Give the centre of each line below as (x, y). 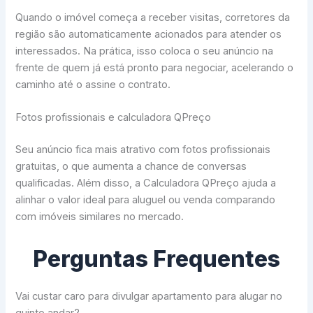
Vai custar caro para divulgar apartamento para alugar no (149, 297)
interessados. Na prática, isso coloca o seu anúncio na (145, 51)
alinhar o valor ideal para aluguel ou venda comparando (146, 200)
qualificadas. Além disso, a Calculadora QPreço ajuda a (146, 183)
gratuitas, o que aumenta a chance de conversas (131, 166)
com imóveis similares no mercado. (100, 217)
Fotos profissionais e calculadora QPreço (114, 118)
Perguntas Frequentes (156, 259)
